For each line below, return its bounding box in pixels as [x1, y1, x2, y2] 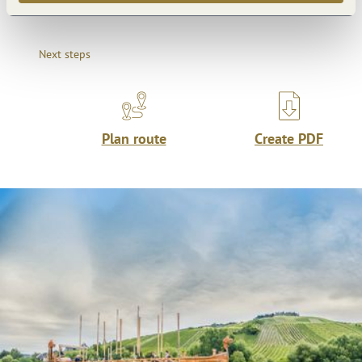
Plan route [101, 128, 166, 148]
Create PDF [255, 128, 323, 148]
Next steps [39, 45, 90, 61]
